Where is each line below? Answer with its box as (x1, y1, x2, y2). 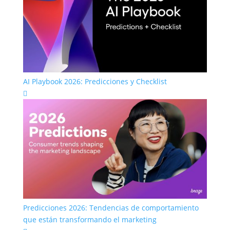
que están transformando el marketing (23, 214, 157, 224)
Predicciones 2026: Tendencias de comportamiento (23, 202, 199, 213)
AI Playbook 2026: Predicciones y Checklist (23, 76, 167, 86)
